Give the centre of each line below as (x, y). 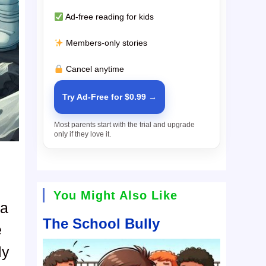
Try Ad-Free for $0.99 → (110, 97)
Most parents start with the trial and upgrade (125, 125)
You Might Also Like (116, 196)
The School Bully (102, 224)
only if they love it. (83, 134)
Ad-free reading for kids (109, 17)
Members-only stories (106, 43)
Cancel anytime (94, 69)
